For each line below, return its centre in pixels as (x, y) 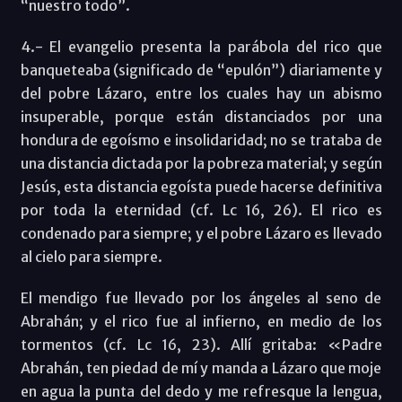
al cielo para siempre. (91, 257)
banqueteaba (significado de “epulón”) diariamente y (201, 70)
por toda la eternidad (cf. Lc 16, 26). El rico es (201, 210)
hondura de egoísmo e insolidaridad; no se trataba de (201, 140)
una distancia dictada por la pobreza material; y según (201, 164)
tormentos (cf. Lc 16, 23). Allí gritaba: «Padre (201, 345)
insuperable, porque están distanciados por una (201, 117)
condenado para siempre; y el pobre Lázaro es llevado (201, 234)
